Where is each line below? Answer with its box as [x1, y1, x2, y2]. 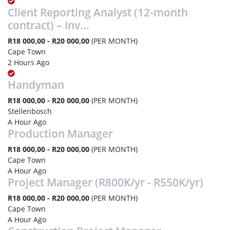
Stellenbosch [8, 106, 52, 116]
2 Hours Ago [8, 57, 49, 67]
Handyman [8, 78, 64, 92]
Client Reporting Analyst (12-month [8, 5, 188, 20]
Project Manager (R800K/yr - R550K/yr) [8, 175, 203, 189]
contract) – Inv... [8, 18, 89, 32]
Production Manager [8, 126, 113, 141]
